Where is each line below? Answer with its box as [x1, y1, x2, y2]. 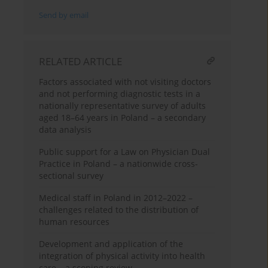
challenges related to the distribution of [39, 204, 199, 216]
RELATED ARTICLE [39, 54, 123, 69]
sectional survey [39, 170, 104, 182]
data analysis [39, 124, 92, 136]
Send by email [39, 10, 89, 21]
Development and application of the [39, 238, 184, 250]
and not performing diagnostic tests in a [39, 88, 201, 100]
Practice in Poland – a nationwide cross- [39, 158, 199, 170]
